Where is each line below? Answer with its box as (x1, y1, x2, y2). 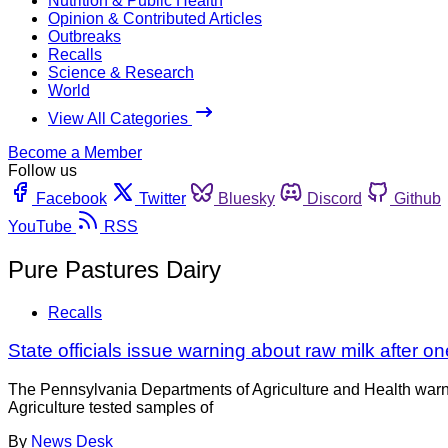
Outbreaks (48, 27, 121, 45)
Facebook (36, 189, 107, 207)
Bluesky (218, 189, 275, 207)
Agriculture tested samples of (8, 399, 213, 417)
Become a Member (8, 143, 142, 161)
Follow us (8, 161, 77, 179)
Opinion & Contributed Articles (48, 9, 262, 27)
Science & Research (48, 63, 194, 81)
